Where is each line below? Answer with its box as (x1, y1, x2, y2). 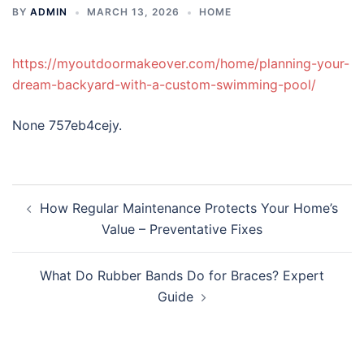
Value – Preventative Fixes (102, 221, 262, 237)
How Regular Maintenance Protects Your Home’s (39, 200, 338, 216)
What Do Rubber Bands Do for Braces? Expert (40, 267, 324, 284)
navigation (11, 206, 111, 229)
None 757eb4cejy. (12, 117, 122, 133)
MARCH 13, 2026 (87, 6, 180, 18)
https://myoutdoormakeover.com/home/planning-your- (12, 55, 349, 71)
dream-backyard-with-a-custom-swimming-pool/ (12, 76, 316, 93)
